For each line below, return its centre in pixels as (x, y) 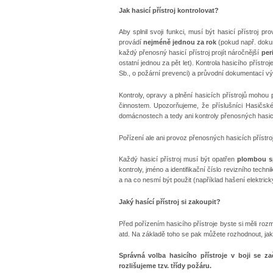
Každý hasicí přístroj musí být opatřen (178, 159)
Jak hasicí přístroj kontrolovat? (168, 10)
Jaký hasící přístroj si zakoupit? (169, 202)
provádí (131, 42)
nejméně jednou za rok (179, 42)
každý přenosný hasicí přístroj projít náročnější (189, 53)
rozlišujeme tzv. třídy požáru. (165, 266)
